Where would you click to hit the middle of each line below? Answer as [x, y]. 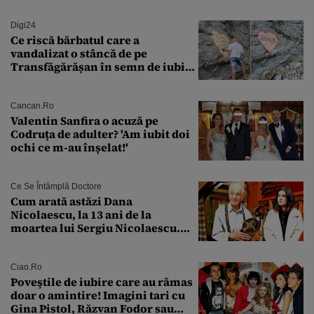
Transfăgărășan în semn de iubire [104, 67]
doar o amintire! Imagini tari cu [98, 295]
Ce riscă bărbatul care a [75, 40]
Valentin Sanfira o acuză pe [84, 121]
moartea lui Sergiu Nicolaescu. [95, 228]
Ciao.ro [26, 267]
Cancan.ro [32, 106]
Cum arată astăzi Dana [71, 202]
